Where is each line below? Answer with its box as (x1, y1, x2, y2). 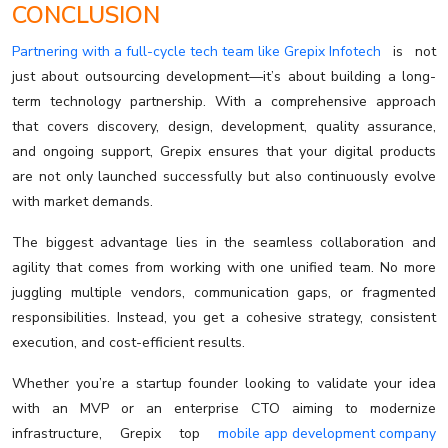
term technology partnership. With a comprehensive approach (12, 92, 436, 112)
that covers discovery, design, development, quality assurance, (12, 117, 436, 137)
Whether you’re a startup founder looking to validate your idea (12, 374, 436, 394)
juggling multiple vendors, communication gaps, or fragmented (12, 283, 436, 303)
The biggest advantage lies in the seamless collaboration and (12, 233, 436, 253)
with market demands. (12, 192, 153, 212)
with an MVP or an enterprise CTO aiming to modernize (12, 399, 436, 419)
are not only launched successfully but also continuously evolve (12, 167, 436, 187)
